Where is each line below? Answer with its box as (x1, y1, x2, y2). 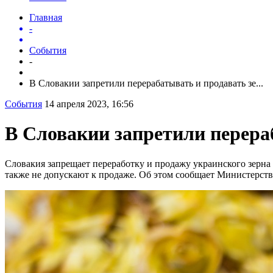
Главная (29, 12, 62, 23)
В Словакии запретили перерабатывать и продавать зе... (29, 77, 263, 88)
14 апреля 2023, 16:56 (44, 98, 133, 109)
